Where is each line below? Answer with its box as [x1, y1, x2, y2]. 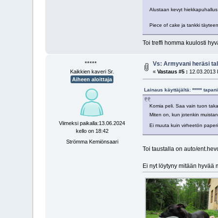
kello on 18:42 [75, 128, 109, 134]
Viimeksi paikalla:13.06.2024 [59, 120, 126, 127]
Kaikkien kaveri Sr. [70, 68, 114, 74]
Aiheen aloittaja [72, 76, 112, 82]
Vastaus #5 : [157, 68, 188, 74]
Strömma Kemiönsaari [66, 138, 118, 145]
